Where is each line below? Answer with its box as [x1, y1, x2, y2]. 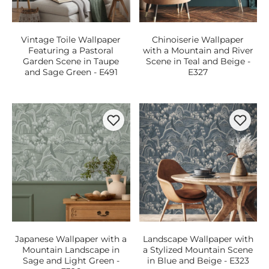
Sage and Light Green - [22, 255, 119, 266]
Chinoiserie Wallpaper [152, 34, 244, 45]
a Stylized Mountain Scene [143, 244, 253, 255]
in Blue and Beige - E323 [147, 255, 249, 266]
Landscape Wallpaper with [142, 233, 253, 244]
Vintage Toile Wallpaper [21, 34, 121, 45]
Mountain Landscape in [22, 244, 120, 255]
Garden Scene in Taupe [23, 56, 119, 67]
